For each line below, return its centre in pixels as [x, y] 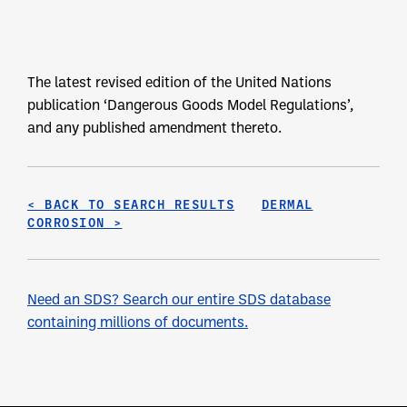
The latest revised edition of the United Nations [179, 82]
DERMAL [287, 204]
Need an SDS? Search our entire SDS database [179, 299]
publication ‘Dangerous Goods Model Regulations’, [190, 104]
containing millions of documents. [138, 322]
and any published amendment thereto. [154, 127]
